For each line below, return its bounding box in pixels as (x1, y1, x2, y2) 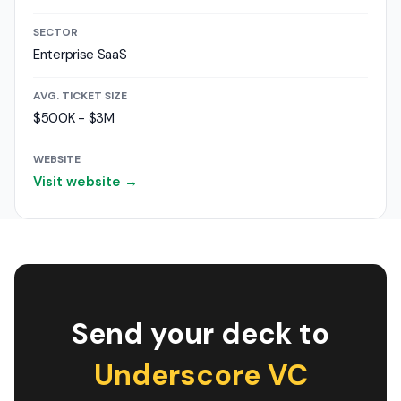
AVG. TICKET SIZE (33, 89, 127, 103)
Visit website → (33, 173, 138, 191)
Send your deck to (72, 315, 329, 353)
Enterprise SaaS (33, 46, 127, 64)
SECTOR (33, 25, 78, 39)
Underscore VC (93, 356, 308, 394)
